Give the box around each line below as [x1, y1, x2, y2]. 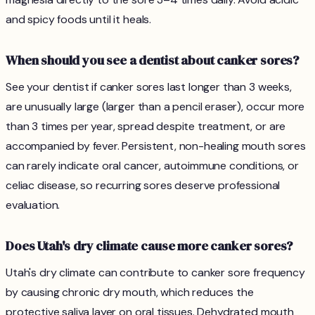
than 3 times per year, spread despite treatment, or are [6, 119, 286, 134]
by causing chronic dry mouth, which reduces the [6, 285, 254, 300]
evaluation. [6, 198, 60, 213]
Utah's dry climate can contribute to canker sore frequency [6, 265, 305, 281]
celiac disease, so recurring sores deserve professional [6, 178, 281, 193]
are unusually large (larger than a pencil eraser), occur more [6, 99, 305, 115]
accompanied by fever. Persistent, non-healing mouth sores [6, 139, 306, 154]
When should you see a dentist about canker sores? [6, 51, 300, 70]
